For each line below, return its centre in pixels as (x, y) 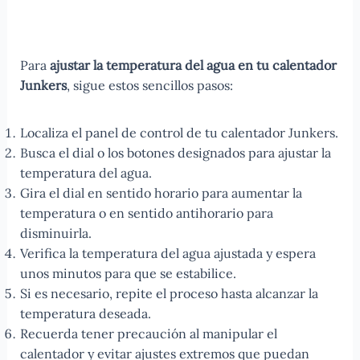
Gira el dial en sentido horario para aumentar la (161, 193)
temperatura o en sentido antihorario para (146, 213)
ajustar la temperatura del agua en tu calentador (193, 65)
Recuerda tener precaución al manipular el (148, 334)
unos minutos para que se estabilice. (128, 274)
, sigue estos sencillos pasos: (149, 86)
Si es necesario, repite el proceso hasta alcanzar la (169, 294)
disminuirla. (55, 233)
